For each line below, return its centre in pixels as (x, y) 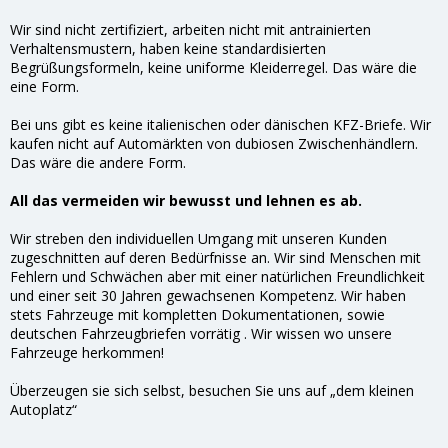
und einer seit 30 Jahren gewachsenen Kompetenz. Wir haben (208, 295)
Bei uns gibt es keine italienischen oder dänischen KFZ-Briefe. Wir (220, 124)
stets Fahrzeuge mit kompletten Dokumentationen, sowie (197, 314)
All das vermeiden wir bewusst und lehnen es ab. (186, 200)
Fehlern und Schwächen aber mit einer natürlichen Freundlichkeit (217, 276)
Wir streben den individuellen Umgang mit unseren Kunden (198, 238)
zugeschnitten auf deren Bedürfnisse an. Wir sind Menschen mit (215, 257)
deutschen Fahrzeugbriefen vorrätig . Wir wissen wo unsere (201, 333)
